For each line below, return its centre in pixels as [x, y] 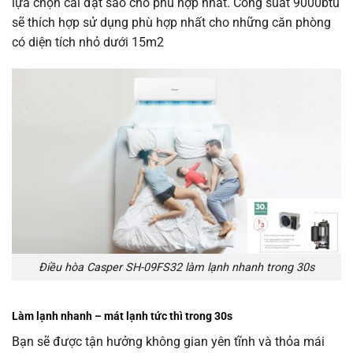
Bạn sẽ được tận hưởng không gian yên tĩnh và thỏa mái [168, 342]
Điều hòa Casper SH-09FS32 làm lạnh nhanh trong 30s [176, 267]
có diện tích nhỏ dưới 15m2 [88, 42]
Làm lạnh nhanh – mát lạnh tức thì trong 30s [122, 317]
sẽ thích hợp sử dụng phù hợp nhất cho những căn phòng [171, 22]
